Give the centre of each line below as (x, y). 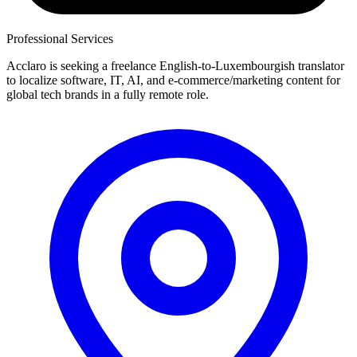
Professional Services (60, 38)
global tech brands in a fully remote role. (108, 94)
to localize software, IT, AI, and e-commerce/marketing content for (173, 80)
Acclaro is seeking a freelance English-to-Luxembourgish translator (175, 65)
